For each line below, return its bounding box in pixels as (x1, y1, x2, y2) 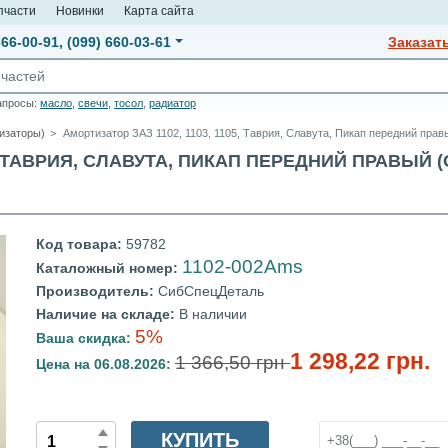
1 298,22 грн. (290, 348, 430, 374)
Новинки (56, 4, 104, 17)
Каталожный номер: (36, 260, 182, 276)
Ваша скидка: (36, 330, 131, 346)
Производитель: (36, 283, 158, 299)
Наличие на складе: (36, 306, 179, 322)
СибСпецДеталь (158, 283, 264, 299)
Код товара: (36, 236, 126, 252)
